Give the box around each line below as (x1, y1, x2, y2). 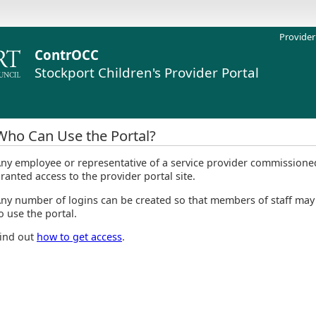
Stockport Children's (35, 63, 161, 81)
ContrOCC (35, 46, 99, 63)
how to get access (37, 230, 122, 244)
